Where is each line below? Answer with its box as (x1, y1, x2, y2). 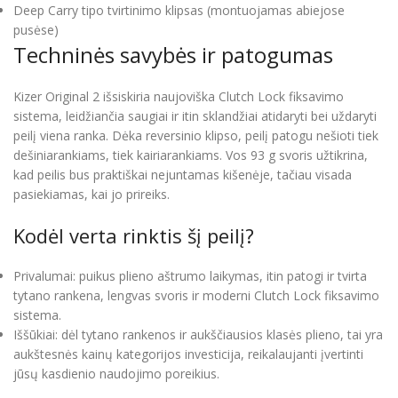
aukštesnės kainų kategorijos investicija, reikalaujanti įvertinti (13, 346, 363, 363)
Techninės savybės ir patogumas (13, 40, 333, 70)
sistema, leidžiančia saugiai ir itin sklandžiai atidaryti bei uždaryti (13, 107, 377, 125)
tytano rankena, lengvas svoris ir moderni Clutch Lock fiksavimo (13, 287, 379, 305)
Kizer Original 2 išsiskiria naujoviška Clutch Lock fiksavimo (13, 88, 344, 106)
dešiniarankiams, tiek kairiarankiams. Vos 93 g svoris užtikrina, (13, 147, 368, 164)
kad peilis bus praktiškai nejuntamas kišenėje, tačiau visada (13, 166, 352, 184)
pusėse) (13, 21, 59, 39)
